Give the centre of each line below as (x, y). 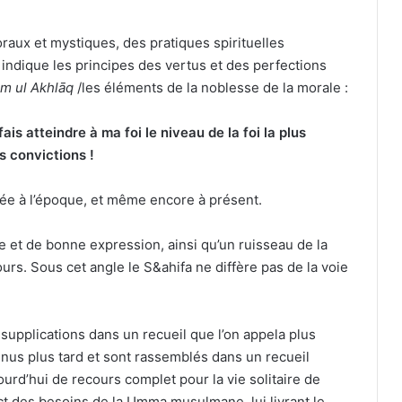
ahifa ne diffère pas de (234, 267)
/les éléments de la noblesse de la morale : (213, 88)
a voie (329, 267)
